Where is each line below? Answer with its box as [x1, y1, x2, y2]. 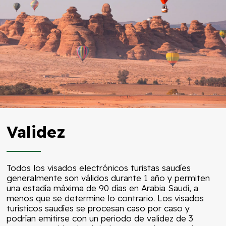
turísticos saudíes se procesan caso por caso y [7, 203, 190, 214]
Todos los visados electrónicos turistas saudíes [7, 162, 191, 174]
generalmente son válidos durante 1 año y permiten [7, 173, 210, 184]
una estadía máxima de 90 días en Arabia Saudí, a [7, 183, 199, 194]
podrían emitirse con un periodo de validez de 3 [7, 213, 194, 224]
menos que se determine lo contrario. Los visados [7, 193, 204, 204]
